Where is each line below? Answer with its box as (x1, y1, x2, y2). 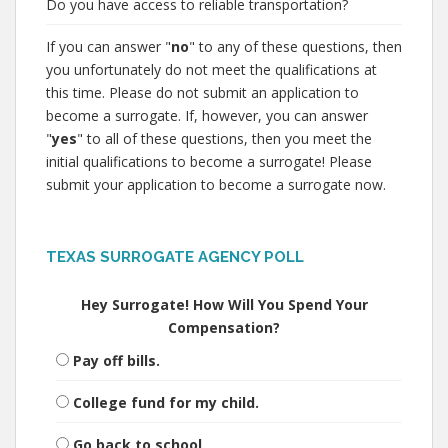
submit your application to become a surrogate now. (46, 175, 386, 194)
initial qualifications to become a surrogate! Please (46, 152, 372, 171)
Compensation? (168, 318, 280, 337)
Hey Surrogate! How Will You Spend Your (80, 295, 368, 314)
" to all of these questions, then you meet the (77, 129, 372, 148)
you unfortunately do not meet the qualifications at (46, 60, 377, 79)
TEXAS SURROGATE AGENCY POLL (46, 248, 304, 266)
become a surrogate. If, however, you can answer (46, 106, 368, 125)
